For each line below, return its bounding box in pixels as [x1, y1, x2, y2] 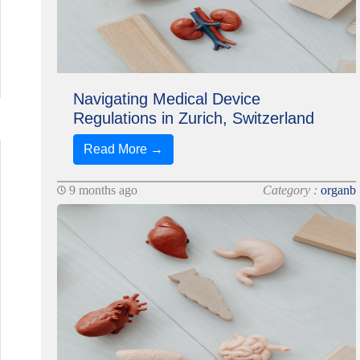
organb [321, 183, 357, 197]
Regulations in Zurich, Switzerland [72, 109, 314, 127]
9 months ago [65, 183, 137, 197]
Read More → [83, 142, 163, 156]
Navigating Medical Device [72, 90, 260, 108]
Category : [263, 183, 321, 197]
